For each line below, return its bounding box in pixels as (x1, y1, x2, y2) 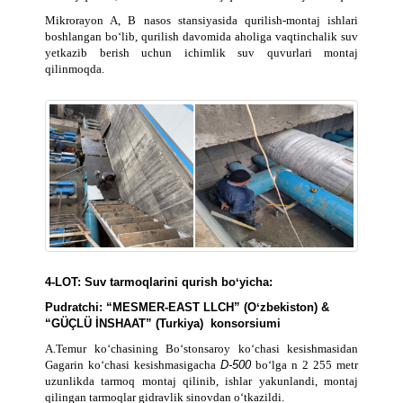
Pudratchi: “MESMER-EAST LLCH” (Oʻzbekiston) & (45, 300, 329, 315)
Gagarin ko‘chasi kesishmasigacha (45, 358, 220, 372)
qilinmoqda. (45, 62, 104, 76)
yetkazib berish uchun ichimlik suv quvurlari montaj (45, 46, 358, 60)
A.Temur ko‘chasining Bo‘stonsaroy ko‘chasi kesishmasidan (45, 342, 358, 356)
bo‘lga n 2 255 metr (251, 358, 358, 372)
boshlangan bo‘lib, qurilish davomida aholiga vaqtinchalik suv (45, 30, 358, 44)
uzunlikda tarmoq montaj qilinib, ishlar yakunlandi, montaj (45, 374, 358, 389)
